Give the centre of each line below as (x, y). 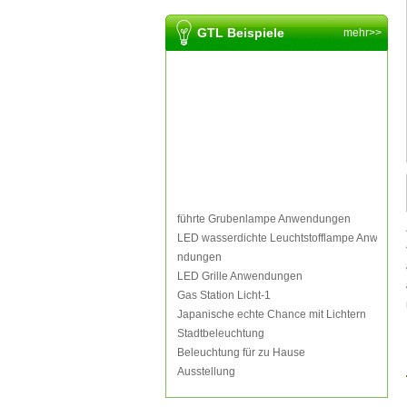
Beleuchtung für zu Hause (241, 352)
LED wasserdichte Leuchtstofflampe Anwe (281, 238)
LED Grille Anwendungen (240, 276)
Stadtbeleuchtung (221, 333)
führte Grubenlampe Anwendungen (264, 219)
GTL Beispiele (241, 33)
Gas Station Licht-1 (224, 295)
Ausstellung (206, 372)
